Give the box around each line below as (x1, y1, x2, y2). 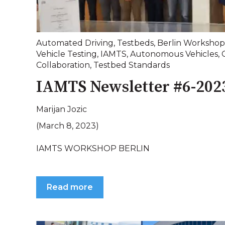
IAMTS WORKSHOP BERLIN (36, 143, 150, 153)
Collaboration (36, 60, 90, 70)
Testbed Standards (93, 60, 170, 70)
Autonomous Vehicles (130, 49, 218, 59)
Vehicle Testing (36, 49, 97, 59)
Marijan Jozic (36, 104, 87, 115)
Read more (47, 182, 93, 192)
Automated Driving (36, 38, 114, 48)
